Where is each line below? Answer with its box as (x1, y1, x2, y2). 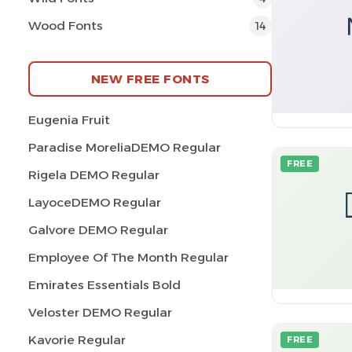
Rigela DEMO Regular (28, 167, 159, 182)
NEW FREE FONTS (90, 71, 210, 86)
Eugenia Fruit (28, 112, 110, 127)
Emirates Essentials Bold (28, 277, 181, 292)
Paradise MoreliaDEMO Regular (28, 140, 221, 155)
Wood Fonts (28, 18, 103, 33)
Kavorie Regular (28, 332, 126, 347)
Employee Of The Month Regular (28, 250, 229, 265)
